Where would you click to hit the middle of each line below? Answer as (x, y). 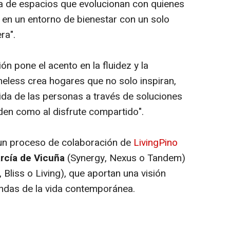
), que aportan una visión (113, 174)
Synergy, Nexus (103, 158)
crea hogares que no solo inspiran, (102, 81)
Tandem (165, 158)
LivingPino (156, 143)
